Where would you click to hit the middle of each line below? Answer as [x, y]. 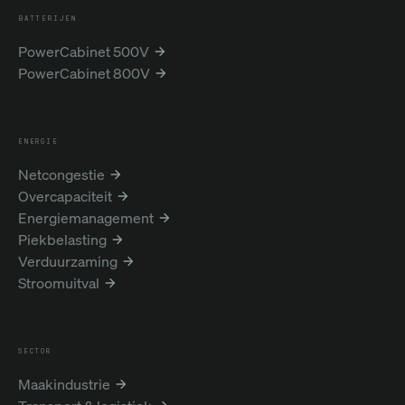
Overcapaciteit [65, 196]
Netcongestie [61, 174]
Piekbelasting [62, 240]
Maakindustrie [64, 384]
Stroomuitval [59, 283]
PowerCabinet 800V [84, 73]
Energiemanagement [86, 218]
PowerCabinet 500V [84, 52]
